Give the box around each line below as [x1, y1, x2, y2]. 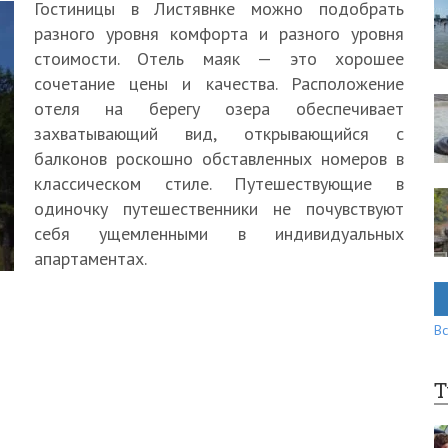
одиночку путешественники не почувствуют [34, 197, 404, 220]
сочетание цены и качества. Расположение [34, 72, 404, 95]
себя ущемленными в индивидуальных [34, 222, 404, 245]
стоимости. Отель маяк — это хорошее [34, 47, 404, 70]
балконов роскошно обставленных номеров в [34, 147, 404, 170]
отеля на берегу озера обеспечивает [34, 97, 404, 120]
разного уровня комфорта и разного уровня [34, 22, 404, 45]
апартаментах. [34, 247, 147, 270]
